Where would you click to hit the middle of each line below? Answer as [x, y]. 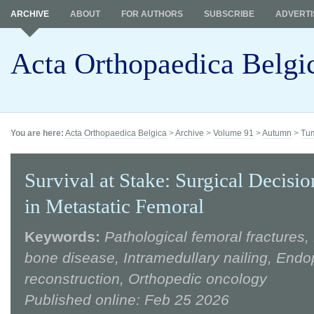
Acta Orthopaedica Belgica [116, 133]
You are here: [37, 133]
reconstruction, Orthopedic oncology [146, 279]
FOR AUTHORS [152, 14]
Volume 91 [233, 133]
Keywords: [62, 237]
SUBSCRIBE [229, 14]
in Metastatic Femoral [114, 206]
